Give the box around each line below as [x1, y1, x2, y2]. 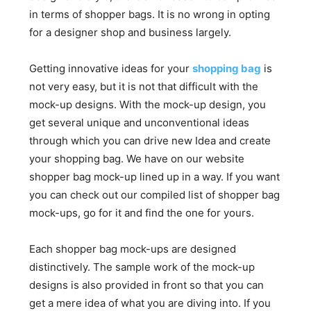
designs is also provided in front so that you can [29, 278, 264, 292]
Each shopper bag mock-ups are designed [29, 242, 237, 255]
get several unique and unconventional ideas [29, 116, 250, 129]
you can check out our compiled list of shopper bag [29, 188, 280, 201]
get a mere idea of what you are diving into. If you [29, 296, 271, 310]
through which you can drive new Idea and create [29, 134, 271, 147]
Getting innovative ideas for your [29, 62, 193, 75]
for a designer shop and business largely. [29, 26, 232, 39]
